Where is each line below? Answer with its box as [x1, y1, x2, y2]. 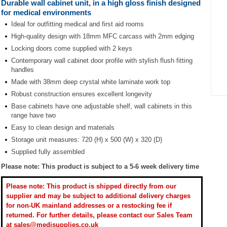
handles [11, 65, 34, 73]
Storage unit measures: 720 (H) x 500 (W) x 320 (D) [11, 135, 162, 143]
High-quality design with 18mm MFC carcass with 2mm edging [11, 32, 194, 40]
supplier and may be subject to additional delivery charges [6, 192, 191, 200]
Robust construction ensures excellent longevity [11, 90, 152, 98]
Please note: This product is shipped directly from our [6, 182, 176, 190]
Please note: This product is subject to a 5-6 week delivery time [1, 162, 199, 170]
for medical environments [1, 8, 91, 17]
